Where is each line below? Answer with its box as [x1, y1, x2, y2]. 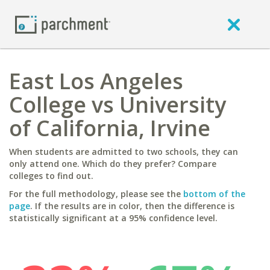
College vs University [9, 90, 226, 119]
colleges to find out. [9, 170, 93, 181]
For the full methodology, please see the [9, 188, 183, 199]
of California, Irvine [9, 113, 210, 143]
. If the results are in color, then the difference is [30, 200, 234, 212]
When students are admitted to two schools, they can [9, 146, 238, 157]
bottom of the [183, 188, 245, 199]
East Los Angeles [9, 66, 183, 96]
